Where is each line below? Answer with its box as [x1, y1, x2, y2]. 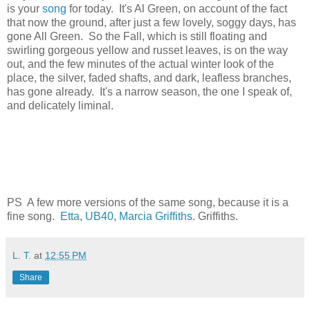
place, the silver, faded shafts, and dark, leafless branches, [7, 72, 291, 84]
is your [7, 3, 42, 15]
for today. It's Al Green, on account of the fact [66, 3, 287, 15]
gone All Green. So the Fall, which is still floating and [7, 30, 267, 43]
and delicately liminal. [7, 100, 113, 112]
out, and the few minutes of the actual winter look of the [7, 58, 274, 71]
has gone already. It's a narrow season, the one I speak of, [7, 86, 292, 98]
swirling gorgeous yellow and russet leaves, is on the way [7, 44, 288, 57]
